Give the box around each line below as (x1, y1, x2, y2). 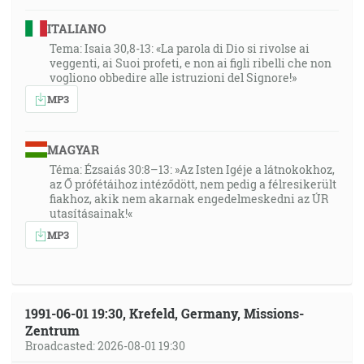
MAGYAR (46, 141, 99, 158)
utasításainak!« (50, 206, 132, 221)
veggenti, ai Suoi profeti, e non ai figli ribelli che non (50, 55, 331, 71)
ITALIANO (46, 20, 106, 37)
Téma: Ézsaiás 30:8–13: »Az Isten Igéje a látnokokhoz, (50, 162, 335, 177)
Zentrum (25, 322, 80, 339)
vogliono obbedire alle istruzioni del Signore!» (50, 70, 297, 85)
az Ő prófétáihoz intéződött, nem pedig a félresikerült (50, 176, 336, 192)
